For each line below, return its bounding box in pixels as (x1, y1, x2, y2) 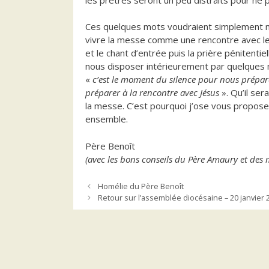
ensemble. (85, 113, 128, 125)
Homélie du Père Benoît (97, 181, 184, 192)
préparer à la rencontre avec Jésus (85, 86, 219, 99)
